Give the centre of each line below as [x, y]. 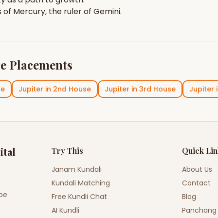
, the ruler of [69, 11]
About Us [197, 169]
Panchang [200, 210]
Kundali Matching [81, 183]
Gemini [107, 11]
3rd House [157, 89]
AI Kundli [65, 210]
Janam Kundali [76, 169]
